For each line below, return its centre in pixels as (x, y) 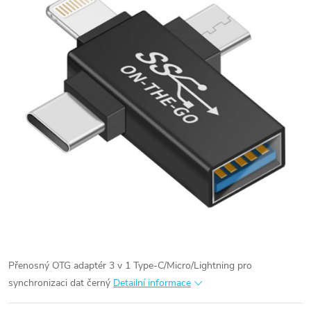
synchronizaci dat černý (59, 283)
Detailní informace (152, 283)
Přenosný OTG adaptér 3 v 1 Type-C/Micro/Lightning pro (130, 266)
